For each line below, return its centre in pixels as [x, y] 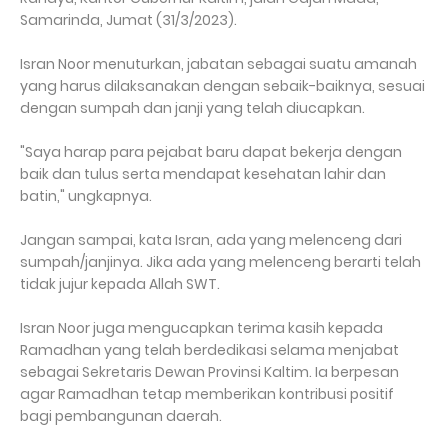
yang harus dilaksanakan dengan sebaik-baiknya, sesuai [222, 86]
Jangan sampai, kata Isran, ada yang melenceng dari [211, 240]
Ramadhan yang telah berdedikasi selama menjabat [209, 350]
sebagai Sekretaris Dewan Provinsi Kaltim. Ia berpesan [209, 372]
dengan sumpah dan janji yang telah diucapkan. [194, 108]
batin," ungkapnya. [86, 196]
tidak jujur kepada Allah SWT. [120, 284]
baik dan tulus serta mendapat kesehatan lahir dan [203, 174]
